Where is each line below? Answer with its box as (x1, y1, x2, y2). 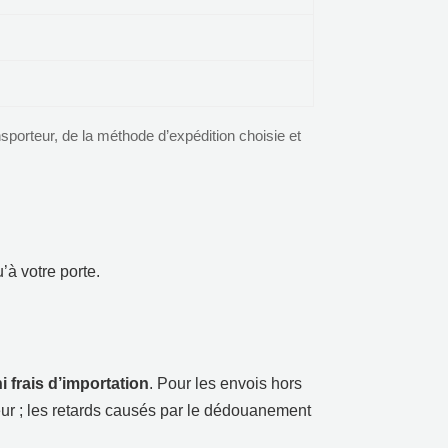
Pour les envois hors (157, 374, 302, 392)
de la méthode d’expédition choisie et (62, 126, 301, 144)
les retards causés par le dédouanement (27, 401, 311, 419)
